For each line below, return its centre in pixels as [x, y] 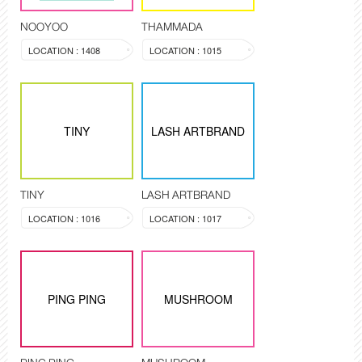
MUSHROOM [198, 299]
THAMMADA [172, 27]
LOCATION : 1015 [185, 51]
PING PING [77, 299]
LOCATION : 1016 [64, 219]
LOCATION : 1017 [185, 219]
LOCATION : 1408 [64, 51]
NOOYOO [44, 27]
